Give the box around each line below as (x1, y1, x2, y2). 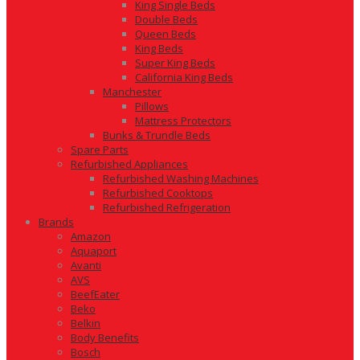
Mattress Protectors (135, 113, 231, 128)
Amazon (71, 229, 111, 243)
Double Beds (135, 12, 198, 27)
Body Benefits (71, 330, 139, 345)
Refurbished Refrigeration (103, 200, 231, 215)
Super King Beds (135, 55, 215, 70)
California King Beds (135, 70, 233, 84)
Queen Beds (135, 27, 196, 41)
